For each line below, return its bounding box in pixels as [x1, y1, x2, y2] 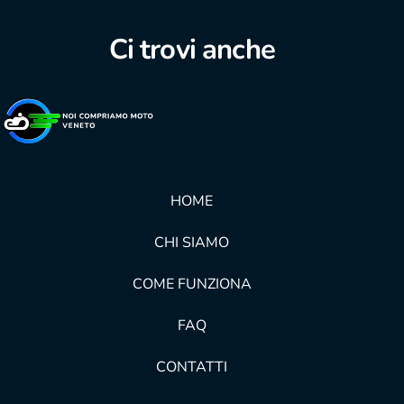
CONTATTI [156, 357, 228, 378]
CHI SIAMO [154, 233, 230, 253]
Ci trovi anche [108, 31, 275, 69]
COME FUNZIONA [132, 274, 252, 295]
